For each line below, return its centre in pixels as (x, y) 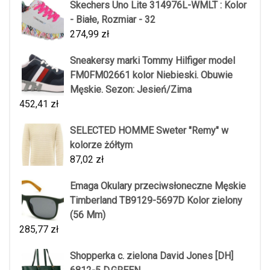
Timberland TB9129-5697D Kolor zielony (156, 200)
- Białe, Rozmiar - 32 (113, 20)
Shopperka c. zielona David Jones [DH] (152, 256)
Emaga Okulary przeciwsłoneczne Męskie (158, 186)
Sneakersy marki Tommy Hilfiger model (152, 61)
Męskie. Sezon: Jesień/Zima (131, 89)
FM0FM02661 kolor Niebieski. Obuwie (151, 75)
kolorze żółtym (101, 145)
